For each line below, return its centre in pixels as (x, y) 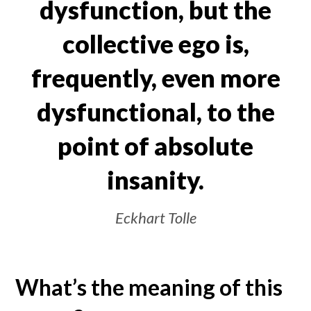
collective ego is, (155, 44)
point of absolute (155, 146)
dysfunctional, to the (155, 112)
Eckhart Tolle (155, 217)
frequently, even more (155, 78)
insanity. (155, 180)
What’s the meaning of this (149, 287)
